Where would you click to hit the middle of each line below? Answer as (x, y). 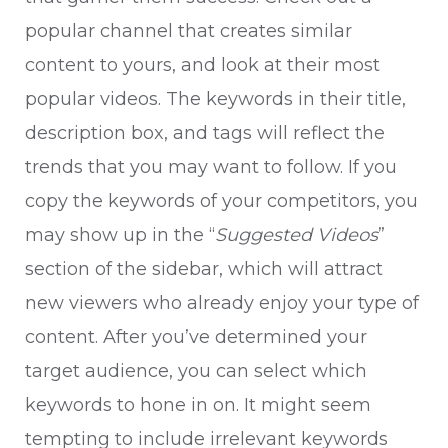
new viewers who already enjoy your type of (222, 303)
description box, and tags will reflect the (205, 133)
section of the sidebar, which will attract (204, 269)
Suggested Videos (296, 235)
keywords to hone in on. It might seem (198, 405)
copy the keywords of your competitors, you (221, 201)
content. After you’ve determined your (196, 337)
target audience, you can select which (196, 371)
